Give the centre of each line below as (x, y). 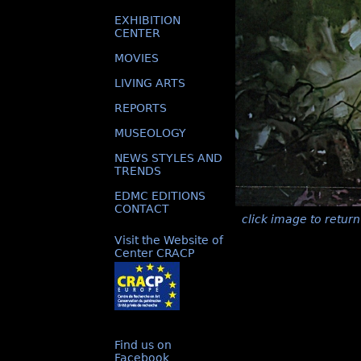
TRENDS (138, 171)
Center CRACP (154, 253)
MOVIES (137, 58)
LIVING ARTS (150, 83)
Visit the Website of (169, 240)
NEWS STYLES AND (168, 158)
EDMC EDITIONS (160, 196)
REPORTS (141, 108)
